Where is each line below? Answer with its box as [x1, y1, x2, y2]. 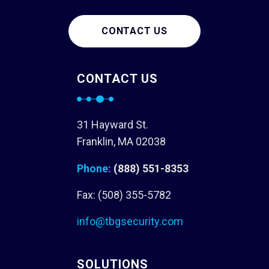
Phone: [77, 162, 111, 175]
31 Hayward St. [77, 118, 148, 131]
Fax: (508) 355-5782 [77, 189, 171, 201]
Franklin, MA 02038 [77, 135, 166, 148]
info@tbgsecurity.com [77, 215, 183, 228]
